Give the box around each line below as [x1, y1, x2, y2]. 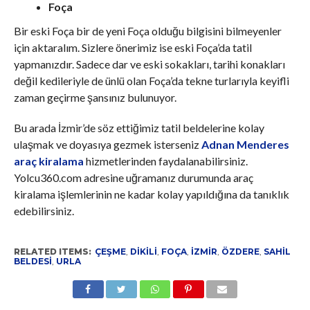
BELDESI [13, 255, 52, 266]
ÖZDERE [221, 246, 259, 257]
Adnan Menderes [201, 137, 289, 151]
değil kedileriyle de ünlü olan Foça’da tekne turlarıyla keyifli [13, 73, 289, 87]
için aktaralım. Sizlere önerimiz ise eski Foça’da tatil [13, 40, 252, 54]
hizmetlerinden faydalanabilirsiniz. [85, 154, 248, 167]
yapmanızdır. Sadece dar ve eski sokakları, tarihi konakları [13, 57, 285, 71]
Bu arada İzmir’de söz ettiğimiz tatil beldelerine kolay [13, 120, 264, 134]
